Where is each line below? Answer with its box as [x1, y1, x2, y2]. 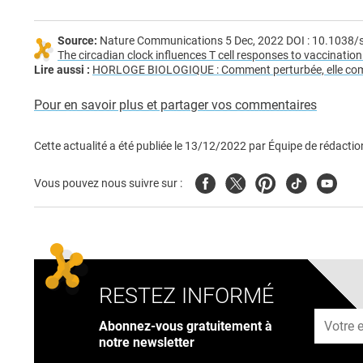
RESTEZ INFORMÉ [99, 283, 274, 310]
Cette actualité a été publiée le [34, 139, 185, 154]
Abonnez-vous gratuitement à [99, 318, 272, 334]
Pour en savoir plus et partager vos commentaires [34, 97, 317, 113]
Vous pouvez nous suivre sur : [34, 177, 182, 191]
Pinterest [255, 173, 305, 190]
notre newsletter [99, 334, 194, 350]
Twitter [225, 173, 265, 190]
